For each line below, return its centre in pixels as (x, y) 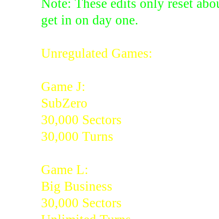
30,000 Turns (77, 136)
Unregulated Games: (97, 53)
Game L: (65, 169)
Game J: (63, 86)
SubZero (64, 103)
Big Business (77, 186)
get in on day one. (89, 20)
